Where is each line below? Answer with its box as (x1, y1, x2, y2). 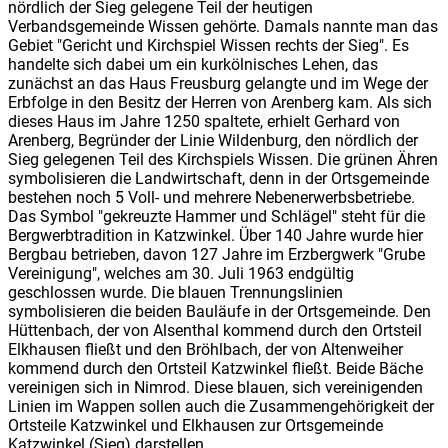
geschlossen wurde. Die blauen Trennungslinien (8, 282, 343, 302)
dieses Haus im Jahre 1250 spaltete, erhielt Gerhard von (8, 111, 400, 131)
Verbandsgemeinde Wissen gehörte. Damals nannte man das (8, 16, 438, 36)
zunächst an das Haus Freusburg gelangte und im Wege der (8, 73, 428, 93)
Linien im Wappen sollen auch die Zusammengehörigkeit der (8, 396, 434, 416)
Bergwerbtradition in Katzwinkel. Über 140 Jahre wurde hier (8, 225, 423, 245)
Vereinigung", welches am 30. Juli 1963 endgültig (8, 263, 354, 283)
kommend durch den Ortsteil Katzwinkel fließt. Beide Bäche (8, 358, 423, 378)
